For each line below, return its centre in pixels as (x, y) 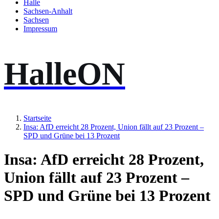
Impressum (40, 29)
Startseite (37, 118)
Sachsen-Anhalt (48, 11)
